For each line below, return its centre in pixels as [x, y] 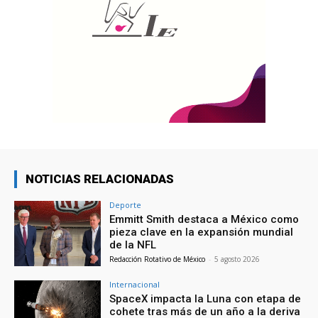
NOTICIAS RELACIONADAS [100, 179]
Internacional [135, 284]
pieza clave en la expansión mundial [202, 232]
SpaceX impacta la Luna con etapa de [205, 298]
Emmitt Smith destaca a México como [204, 219]
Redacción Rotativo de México [158, 259]
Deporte [126, 204]
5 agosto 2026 [237, 259]
